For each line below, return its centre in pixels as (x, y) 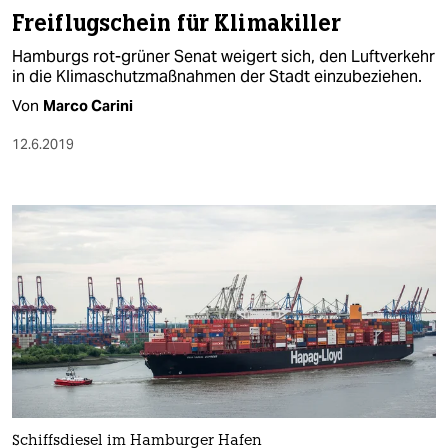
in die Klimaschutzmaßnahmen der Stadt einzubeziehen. (217, 77)
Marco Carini (88, 106)
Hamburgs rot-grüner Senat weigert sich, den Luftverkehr (223, 57)
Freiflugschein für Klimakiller (177, 24)
